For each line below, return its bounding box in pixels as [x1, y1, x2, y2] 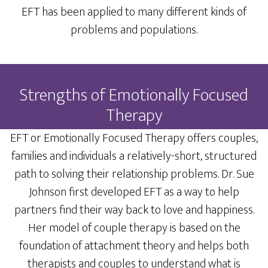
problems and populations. [71, 20, 197, 40]
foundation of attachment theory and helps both [19, 236, 249, 256]
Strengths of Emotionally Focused [20, 81, 248, 109]
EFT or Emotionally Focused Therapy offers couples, [10, 128, 258, 148]
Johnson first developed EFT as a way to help [29, 182, 239, 202]
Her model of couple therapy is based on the [28, 218, 240, 238]
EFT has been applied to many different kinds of [22, 2, 246, 22]
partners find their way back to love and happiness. [14, 200, 254, 220]
